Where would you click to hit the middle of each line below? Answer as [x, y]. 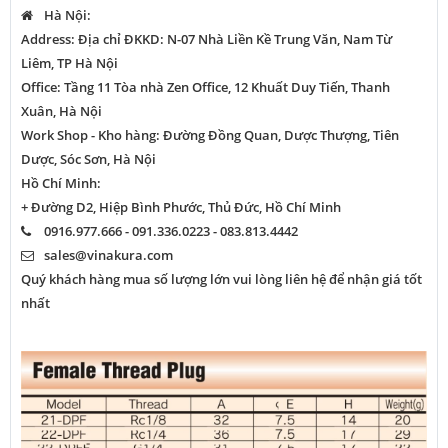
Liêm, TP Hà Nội [69, 63]
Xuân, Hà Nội [61, 111]
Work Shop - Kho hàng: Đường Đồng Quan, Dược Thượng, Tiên [210, 135]
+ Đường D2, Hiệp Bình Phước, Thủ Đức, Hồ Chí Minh [181, 207]
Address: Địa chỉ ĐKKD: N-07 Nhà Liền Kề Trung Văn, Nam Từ [206, 39]
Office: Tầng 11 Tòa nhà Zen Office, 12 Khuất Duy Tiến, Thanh [205, 87]
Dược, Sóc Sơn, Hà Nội [88, 159]
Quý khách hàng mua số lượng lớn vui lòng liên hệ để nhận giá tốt [221, 279]
